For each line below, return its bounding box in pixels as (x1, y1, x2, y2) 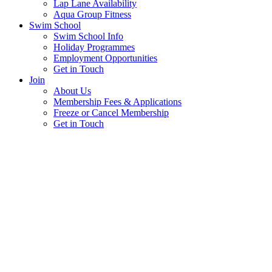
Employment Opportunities (53, 53, 157, 64)
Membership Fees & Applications (53, 97, 182, 107)
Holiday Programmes (53, 42, 135, 53)
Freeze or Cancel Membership (53, 107, 169, 118)
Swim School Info (53, 31, 123, 42)
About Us (53, 86, 91, 97)
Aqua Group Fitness (53, 9, 131, 20)
